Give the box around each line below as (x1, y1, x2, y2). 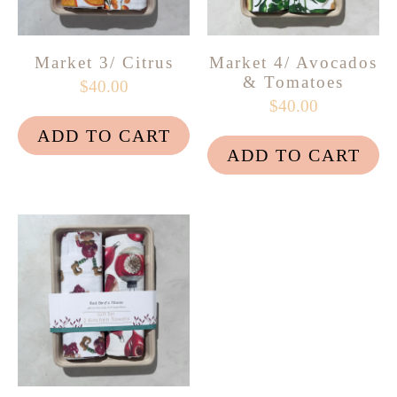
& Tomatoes (243, 72, 344, 91)
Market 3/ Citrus (34, 52, 174, 72)
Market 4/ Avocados (209, 52, 378, 72)
